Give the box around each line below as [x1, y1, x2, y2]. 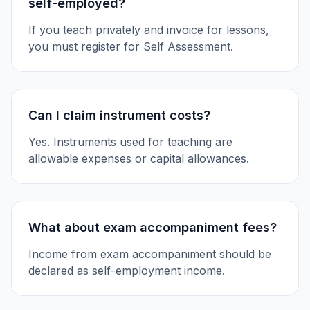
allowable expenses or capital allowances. [28, 152, 249, 165]
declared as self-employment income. [28, 264, 225, 277]
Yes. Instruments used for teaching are [28, 135, 232, 149]
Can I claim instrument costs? [28, 108, 210, 122]
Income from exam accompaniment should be [28, 247, 271, 261]
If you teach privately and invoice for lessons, [28, 23, 269, 37]
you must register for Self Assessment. [28, 39, 233, 53]
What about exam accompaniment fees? [28, 220, 277, 235]
